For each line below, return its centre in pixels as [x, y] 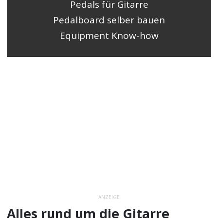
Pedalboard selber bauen [109, 20]
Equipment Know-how [109, 35]
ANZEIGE [109, 197]
